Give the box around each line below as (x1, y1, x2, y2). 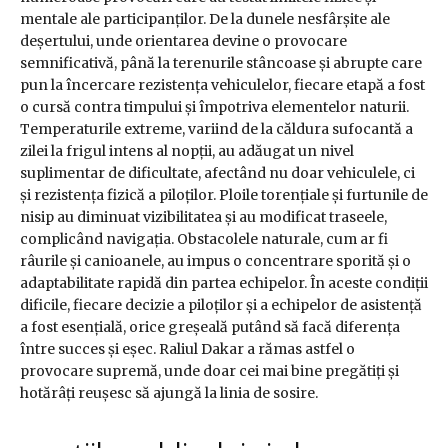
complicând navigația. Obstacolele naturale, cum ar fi (20, 230, 388, 249)
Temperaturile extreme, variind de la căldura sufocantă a (20, 120, 413, 139)
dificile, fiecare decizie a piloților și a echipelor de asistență (20, 296, 422, 315)
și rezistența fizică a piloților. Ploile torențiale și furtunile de (20, 186, 428, 205)
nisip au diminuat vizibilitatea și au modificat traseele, (20, 208, 387, 227)
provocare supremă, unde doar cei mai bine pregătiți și (20, 362, 399, 381)
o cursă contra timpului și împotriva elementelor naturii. (20, 98, 409, 117)
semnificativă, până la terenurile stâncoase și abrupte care (20, 54, 422, 73)
